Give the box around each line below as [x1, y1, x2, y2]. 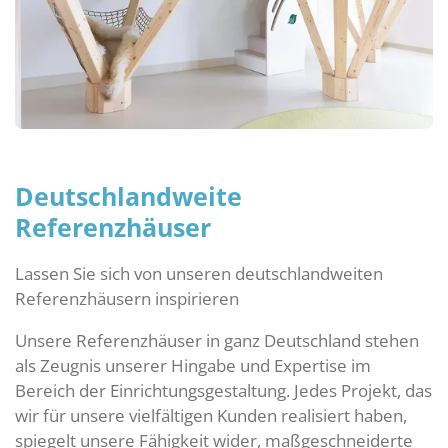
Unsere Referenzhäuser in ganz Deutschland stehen [15, 327, 419, 352]
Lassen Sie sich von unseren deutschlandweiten [15, 260, 383, 285]
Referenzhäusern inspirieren [15, 285, 239, 310]
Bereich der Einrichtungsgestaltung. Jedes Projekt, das [15, 377, 432, 402]
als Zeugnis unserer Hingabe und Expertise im [15, 352, 371, 377]
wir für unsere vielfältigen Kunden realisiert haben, [15, 402, 407, 427]
